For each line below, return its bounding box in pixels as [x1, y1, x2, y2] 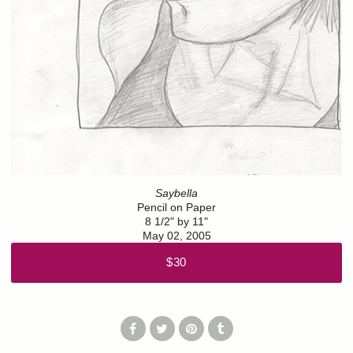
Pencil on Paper [137, 201, 216, 214]
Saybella [155, 187, 198, 200]
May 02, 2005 [142, 229, 211, 243]
